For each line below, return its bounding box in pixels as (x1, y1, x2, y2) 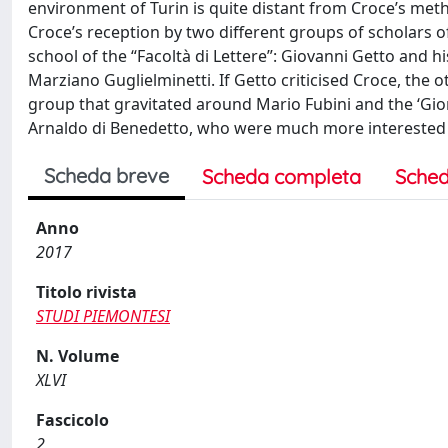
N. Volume (36, 345, 119, 367)
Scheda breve (44, 163, 169, 188)
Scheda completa (202, 164, 361, 189)
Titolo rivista (36, 281, 137, 303)
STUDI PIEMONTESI (36, 305, 170, 327)
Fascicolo (36, 409, 109, 431)
